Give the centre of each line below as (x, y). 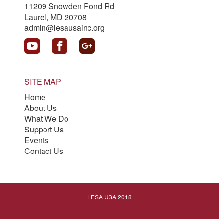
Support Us (44, 130)
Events (36, 140)
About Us (41, 108)
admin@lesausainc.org (65, 28)
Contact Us (44, 151)
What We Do (46, 119)
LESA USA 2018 (109, 197)
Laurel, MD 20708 (55, 17)
